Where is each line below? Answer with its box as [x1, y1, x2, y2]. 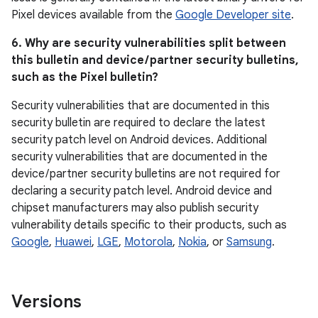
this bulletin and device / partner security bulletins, [11, 53, 299, 67]
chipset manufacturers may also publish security [11, 201, 258, 215]
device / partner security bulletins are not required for [11, 167, 280, 181]
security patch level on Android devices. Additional [11, 133, 267, 147]
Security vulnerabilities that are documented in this [11, 99, 270, 113]
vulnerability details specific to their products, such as [11, 218, 287, 232]
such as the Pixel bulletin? [11, 70, 158, 84]
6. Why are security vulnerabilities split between [11, 36, 286, 50]
